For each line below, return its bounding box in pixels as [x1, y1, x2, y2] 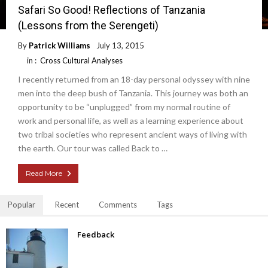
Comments [99, 200, 137, 210]
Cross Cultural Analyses [40, 56, 123, 66]
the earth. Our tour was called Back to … [18, 143, 167, 154]
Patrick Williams [29, 41, 90, 51]
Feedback [77, 229, 114, 240]
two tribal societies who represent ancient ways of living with [18, 129, 247, 140]
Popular [8, 200, 35, 210]
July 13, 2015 [96, 41, 144, 51]
